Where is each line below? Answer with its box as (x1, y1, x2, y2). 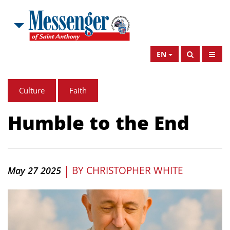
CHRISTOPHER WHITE (86, 163, 183, 177)
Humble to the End (8, 109, 189, 136)
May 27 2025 (8, 164, 61, 177)
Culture (19, 85, 45, 95)
